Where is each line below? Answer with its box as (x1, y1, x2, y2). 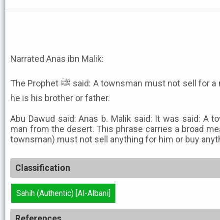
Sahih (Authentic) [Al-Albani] (16, 189, 110, 198)
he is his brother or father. (10, 93, 110, 103)
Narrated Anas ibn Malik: (10, 54, 104, 64)
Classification (15, 163, 70, 173)
